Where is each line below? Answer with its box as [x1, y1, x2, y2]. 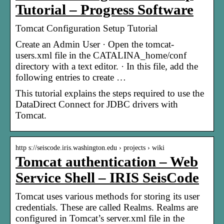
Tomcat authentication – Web [15, 153, 198, 169]
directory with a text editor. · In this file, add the [15, 60, 198, 71]
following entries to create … [15, 71, 126, 82]
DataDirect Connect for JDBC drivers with [15, 98, 178, 109]
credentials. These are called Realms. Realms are [15, 201, 198, 212]
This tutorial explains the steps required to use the [15, 87, 204, 98]
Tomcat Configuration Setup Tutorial [15, 22, 157, 33]
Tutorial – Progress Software [15, 1, 193, 17]
